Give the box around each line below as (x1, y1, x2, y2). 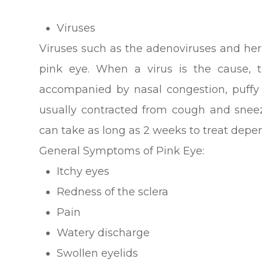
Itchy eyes (57, 165, 110, 178)
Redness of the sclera (57, 185, 169, 199)
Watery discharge (57, 226, 150, 240)
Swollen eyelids (57, 247, 139, 260)
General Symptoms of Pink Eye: (39, 144, 205, 158)
